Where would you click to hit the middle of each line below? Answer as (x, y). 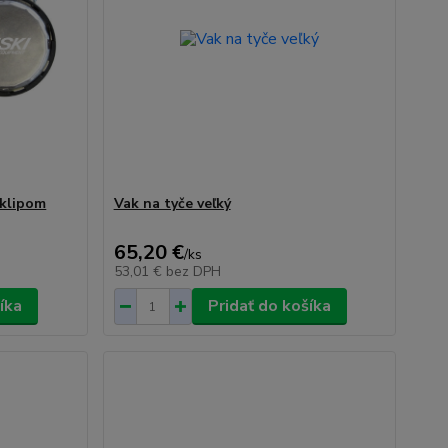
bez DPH (193, 271)
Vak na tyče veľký (172, 203)
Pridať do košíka (269, 306)
